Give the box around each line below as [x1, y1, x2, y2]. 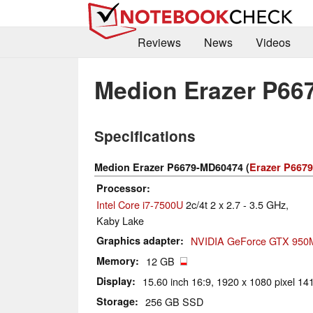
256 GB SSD [145, 294, 203, 310]
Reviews [137, 34, 181, 51]
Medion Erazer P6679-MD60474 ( [94, 160, 249, 175]
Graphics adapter [96, 233, 180, 248]
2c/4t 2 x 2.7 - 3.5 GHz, [183, 197, 289, 212]
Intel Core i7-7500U [96, 197, 183, 212]
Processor [96, 181, 147, 196]
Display [96, 274, 132, 289]
